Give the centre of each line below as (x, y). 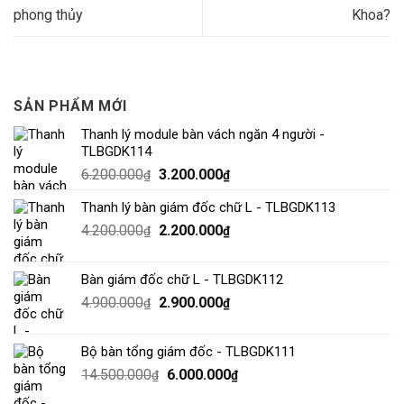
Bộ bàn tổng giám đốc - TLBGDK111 (188, 351)
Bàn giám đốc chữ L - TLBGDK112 (182, 279)
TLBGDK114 (116, 151)
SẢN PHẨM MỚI (70, 106)
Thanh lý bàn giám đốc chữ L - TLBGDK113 (208, 207)
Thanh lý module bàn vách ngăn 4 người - (203, 134)
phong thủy (48, 14)
